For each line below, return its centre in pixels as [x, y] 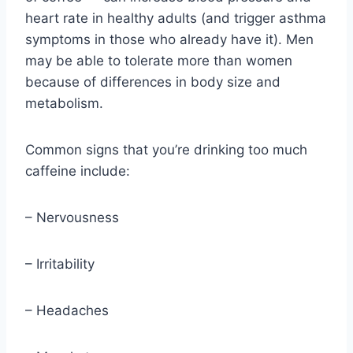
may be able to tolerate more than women [159, 61]
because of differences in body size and [153, 82]
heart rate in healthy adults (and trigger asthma [176, 19]
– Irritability [60, 264]
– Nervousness [72, 218]
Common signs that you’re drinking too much [166, 150]
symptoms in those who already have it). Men [169, 40]
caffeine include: [78, 171]
